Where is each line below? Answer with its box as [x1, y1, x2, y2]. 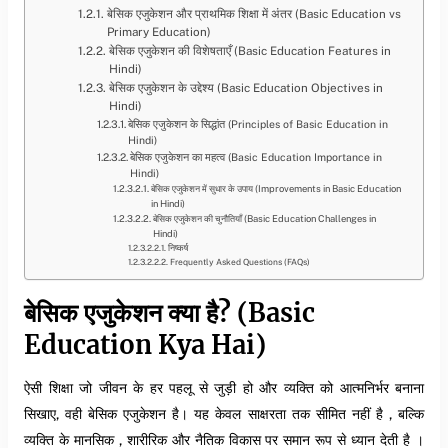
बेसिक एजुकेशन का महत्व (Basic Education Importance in [129, 150, 382, 163]
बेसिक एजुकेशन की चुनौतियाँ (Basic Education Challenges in [153, 212, 377, 224]
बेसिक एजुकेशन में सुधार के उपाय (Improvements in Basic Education [151, 182, 402, 194]
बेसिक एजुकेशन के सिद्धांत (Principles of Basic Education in [127, 117, 388, 130]
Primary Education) [106, 24, 211, 39]
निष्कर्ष [168, 242, 189, 253]
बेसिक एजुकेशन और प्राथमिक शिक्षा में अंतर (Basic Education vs [106, 6, 401, 21]
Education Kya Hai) [24, 328, 266, 361]
